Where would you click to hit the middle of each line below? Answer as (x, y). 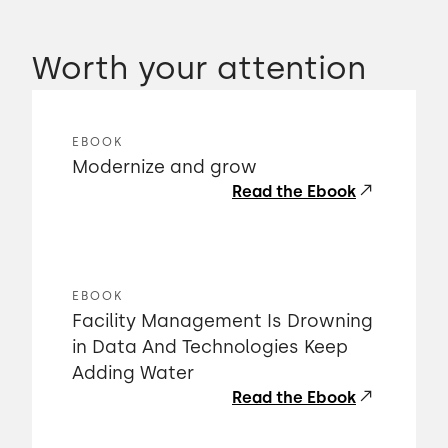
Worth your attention (199, 68)
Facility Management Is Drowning (222, 321)
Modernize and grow (164, 167)
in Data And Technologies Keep (210, 347)
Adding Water (133, 373)
